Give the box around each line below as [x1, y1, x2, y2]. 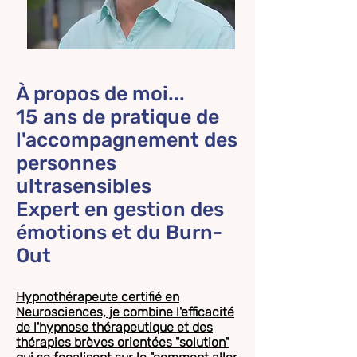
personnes [16, 151, 116, 175]
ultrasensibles [16, 175, 151, 198]
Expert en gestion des [16, 198, 224, 221]
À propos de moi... [16, 82, 185, 105]
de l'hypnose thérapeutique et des [16, 320, 213, 335]
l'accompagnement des [16, 128, 237, 151]
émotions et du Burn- [16, 221, 222, 244]
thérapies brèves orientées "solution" [16, 335, 229, 350]
